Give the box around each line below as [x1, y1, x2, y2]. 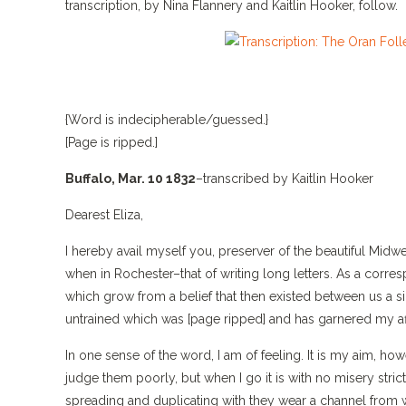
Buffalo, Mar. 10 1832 [65, 171, 196, 186]
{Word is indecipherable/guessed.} [65, 112, 268, 127]
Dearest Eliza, [65, 208, 143, 222]
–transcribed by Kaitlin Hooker [196, 171, 373, 186]
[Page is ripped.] [65, 135, 158, 150]
